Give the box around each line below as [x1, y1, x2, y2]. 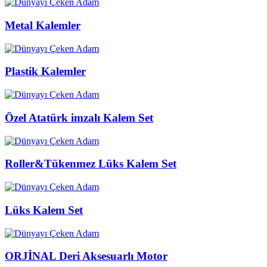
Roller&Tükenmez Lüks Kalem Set [5, 157, 176, 170]
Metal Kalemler [5, 19, 80, 32]
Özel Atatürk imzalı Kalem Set [5, 111, 153, 124]
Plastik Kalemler [5, 65, 86, 78]
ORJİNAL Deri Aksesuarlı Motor [5, 250, 167, 263]
